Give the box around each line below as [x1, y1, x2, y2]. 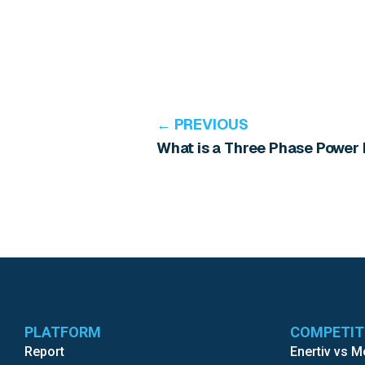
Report [24, 344, 64, 359]
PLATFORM [24, 323, 101, 341]
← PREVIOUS [156, 115, 249, 134]
